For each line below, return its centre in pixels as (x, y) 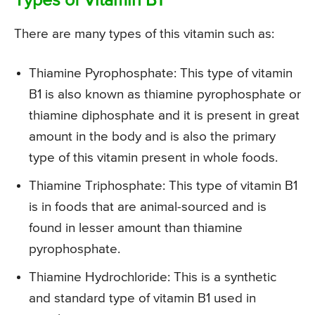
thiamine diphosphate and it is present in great (164, 115)
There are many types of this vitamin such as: (144, 34)
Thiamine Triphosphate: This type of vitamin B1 (163, 186)
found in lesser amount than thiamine (136, 228)
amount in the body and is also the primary (152, 136)
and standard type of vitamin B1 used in (142, 298)
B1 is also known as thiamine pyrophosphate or (165, 94)
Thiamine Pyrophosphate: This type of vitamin (161, 73)
